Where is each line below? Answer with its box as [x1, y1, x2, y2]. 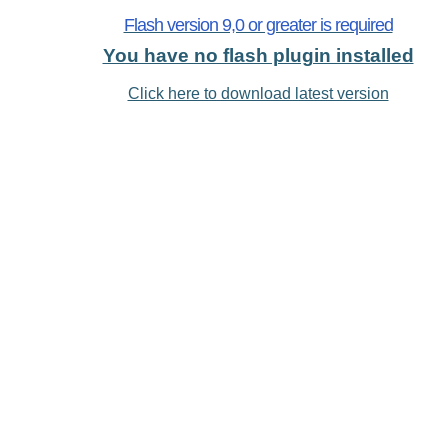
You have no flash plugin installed [102, 44, 414, 66]
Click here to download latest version [127, 85, 389, 103]
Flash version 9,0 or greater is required [123, 14, 393, 35]
